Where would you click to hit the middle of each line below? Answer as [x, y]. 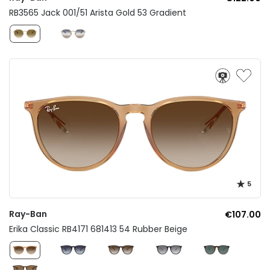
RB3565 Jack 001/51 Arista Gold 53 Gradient [98, 13]
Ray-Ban [28, 214]
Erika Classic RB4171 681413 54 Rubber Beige [98, 229]
